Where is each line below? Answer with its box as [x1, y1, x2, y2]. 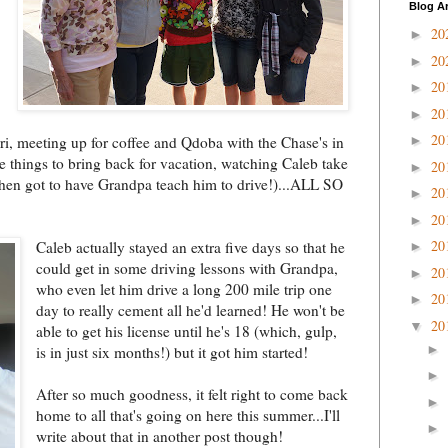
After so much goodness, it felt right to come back [36, 383, 349, 404]
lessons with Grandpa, [196, 257, 339, 278]
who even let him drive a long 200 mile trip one [36, 278, 333, 299]
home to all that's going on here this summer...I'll [36, 404, 341, 425]
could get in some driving [36, 257, 197, 278]
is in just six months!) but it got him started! [36, 341, 309, 362]
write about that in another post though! [36, 425, 284, 446]
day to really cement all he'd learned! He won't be [36, 299, 346, 320]
